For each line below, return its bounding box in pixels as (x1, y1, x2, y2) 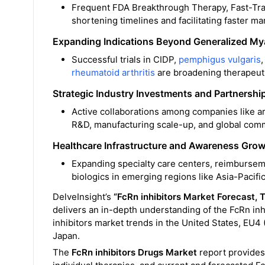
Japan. (53, 230, 80, 242)
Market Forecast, (183, 191, 260, 203)
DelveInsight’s (53, 191, 111, 203)
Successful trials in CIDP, (72, 54, 179, 66)
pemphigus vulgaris (179, 54, 261, 66)
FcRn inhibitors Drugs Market (72, 247, 197, 258)
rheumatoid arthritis (72, 67, 155, 79)
